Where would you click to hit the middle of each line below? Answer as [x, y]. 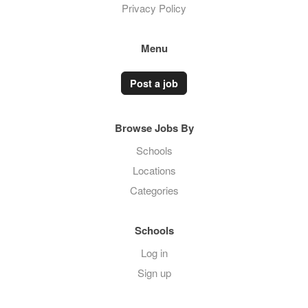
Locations [154, 170]
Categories [154, 190]
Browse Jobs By [154, 128]
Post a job [154, 83]
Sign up [154, 273]
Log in [154, 253]
